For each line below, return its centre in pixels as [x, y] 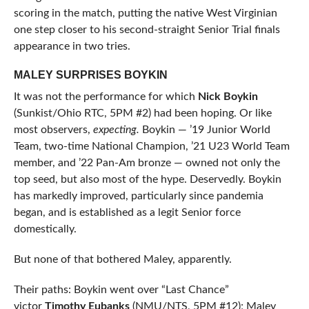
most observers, [53, 130]
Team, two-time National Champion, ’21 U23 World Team [151, 147]
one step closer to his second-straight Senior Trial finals [147, 30]
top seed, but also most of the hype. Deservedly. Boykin [147, 180]
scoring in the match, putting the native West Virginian [145, 13]
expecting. [116, 130]
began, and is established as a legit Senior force [127, 213]
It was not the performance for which [106, 97]
